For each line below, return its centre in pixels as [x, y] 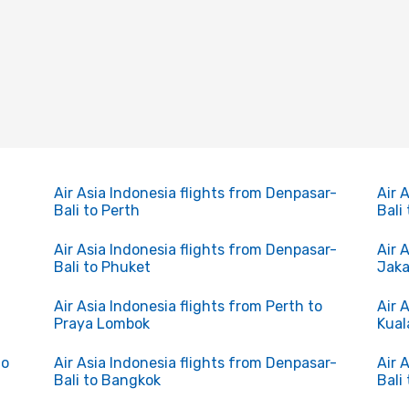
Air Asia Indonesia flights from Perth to [188, 306]
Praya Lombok [101, 324]
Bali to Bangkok [107, 380]
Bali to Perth [96, 210]
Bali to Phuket [102, 267]
